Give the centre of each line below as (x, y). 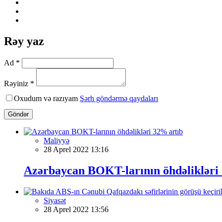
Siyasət (55, 200)
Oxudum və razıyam (47, 98)
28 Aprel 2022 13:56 (76, 209)
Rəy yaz (24, 41)
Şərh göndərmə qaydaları (119, 98)
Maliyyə (56, 140)
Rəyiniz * (19, 83)
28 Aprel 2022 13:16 (76, 149)
